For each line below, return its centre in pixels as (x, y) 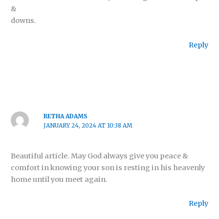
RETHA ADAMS (65, 116)
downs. (24, 21)
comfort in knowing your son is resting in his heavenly (108, 167)
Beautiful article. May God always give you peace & (99, 156)
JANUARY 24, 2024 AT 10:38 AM (88, 125)
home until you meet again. (59, 179)
